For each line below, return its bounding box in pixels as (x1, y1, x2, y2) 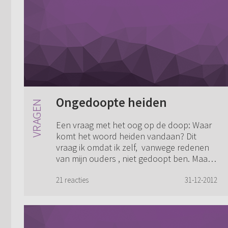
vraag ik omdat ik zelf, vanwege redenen (56, 141, 209, 154)
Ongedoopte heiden (56, 94, 167, 110)
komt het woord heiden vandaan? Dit (56, 130, 196, 142)
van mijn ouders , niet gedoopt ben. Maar (56, 153, 211, 165)
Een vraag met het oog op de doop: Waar (56, 119, 212, 131)
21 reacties (56, 175, 89, 185)
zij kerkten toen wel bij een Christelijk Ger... (56, 164, 216, 176)
